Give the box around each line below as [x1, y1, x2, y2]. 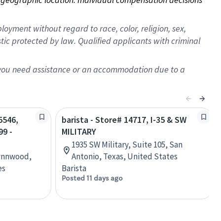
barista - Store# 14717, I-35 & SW [62, 114, 186, 125]
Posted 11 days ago [62, 174, 123, 183]
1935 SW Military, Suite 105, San [72, 139, 183, 150]
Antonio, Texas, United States [72, 151, 178, 162]
